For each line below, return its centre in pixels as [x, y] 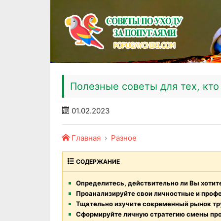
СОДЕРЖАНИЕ [98, 162]
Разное [124, 138]
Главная [86, 138]
